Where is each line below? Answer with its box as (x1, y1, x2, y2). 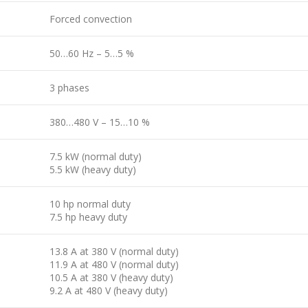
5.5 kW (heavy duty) (49, 162, 136, 176)
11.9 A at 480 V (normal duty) (49, 257, 179, 271)
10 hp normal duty (49, 197, 131, 210)
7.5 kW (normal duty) (49, 149, 142, 163)
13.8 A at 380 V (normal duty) (49, 244, 179, 258)
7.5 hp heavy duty (49, 210, 127, 223)
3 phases (49, 80, 89, 94)
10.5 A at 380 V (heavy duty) (49, 270, 173, 284)
